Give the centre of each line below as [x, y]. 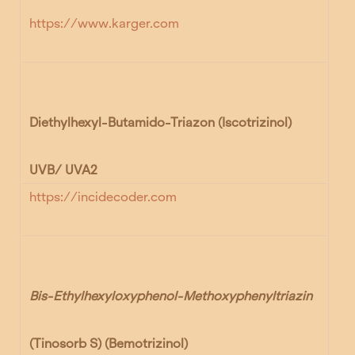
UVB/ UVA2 [64, 170]
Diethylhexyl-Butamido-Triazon [124, 123]
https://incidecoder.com [103, 197]
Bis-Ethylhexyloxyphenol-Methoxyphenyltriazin [173, 296]
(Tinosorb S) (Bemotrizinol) [109, 343]
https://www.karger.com [105, 24]
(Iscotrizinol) [255, 123]
